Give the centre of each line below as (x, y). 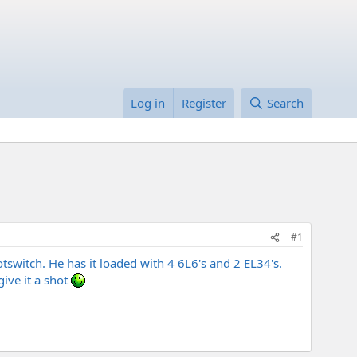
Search (285, 103)
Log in (148, 103)
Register (204, 103)
